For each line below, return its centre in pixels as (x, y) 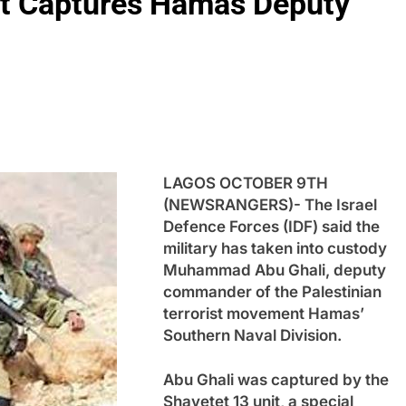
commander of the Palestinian (272, 291)
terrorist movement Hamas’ (264, 313)
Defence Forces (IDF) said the (271, 226)
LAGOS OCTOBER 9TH (246, 183)
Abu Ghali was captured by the (276, 380)
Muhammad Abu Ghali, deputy (275, 270)
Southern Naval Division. (252, 335)
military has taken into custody (275, 248)
